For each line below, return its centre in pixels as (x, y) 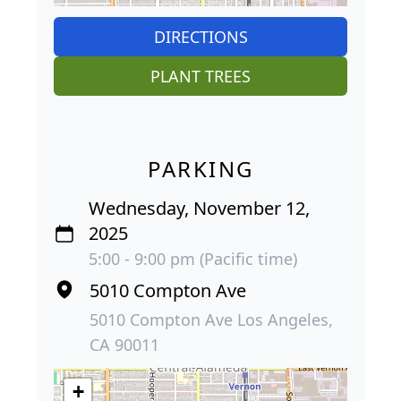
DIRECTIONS (200, 37)
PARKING (200, 169)
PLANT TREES (200, 77)
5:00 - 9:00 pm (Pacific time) (193, 259)
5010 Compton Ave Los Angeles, (211, 320)
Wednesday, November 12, (200, 209)
